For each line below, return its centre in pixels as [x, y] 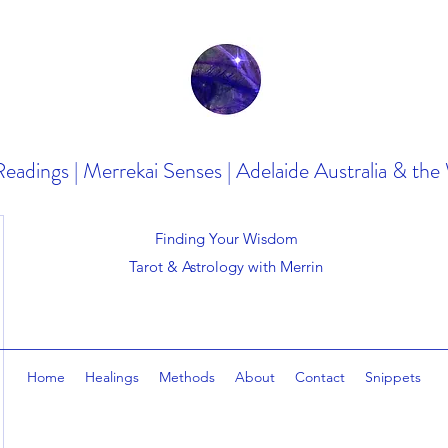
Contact [320, 377]
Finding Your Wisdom [226, 238]
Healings [112, 377]
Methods [187, 377]
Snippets [393, 377]
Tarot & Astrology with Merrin [226, 266]
